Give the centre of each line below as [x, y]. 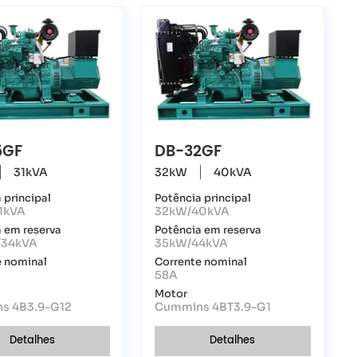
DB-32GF [188, 152]
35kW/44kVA [192, 243]
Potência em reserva [208, 231]
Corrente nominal [201, 263]
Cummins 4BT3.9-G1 [213, 307]
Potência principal [203, 199]
